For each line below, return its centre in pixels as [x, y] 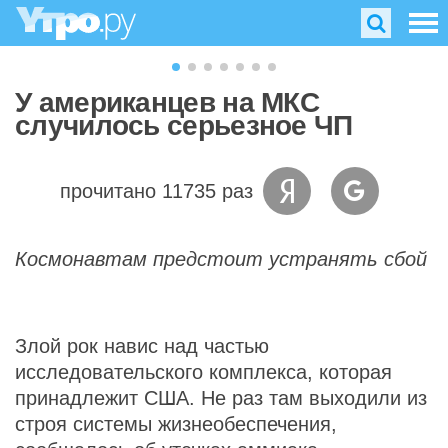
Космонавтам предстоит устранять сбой [221, 259]
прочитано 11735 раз [156, 191]
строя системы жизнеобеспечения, [176, 424]
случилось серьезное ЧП [184, 125]
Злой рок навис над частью [142, 346]
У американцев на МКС [167, 102]
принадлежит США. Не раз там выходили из [221, 398]
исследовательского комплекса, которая [203, 372]
